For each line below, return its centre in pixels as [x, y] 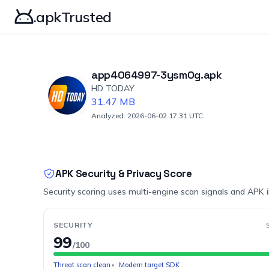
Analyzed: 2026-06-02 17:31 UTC [147, 116]
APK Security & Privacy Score [124, 174]
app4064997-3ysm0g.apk [157, 75]
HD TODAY [113, 88]
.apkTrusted [73, 17]
